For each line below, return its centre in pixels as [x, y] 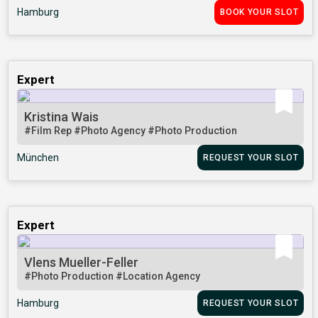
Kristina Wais [62, 117]
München [38, 158]
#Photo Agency [111, 131]
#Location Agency [158, 276]
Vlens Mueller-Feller [82, 263]
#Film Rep [49, 131]
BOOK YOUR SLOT [259, 12]
